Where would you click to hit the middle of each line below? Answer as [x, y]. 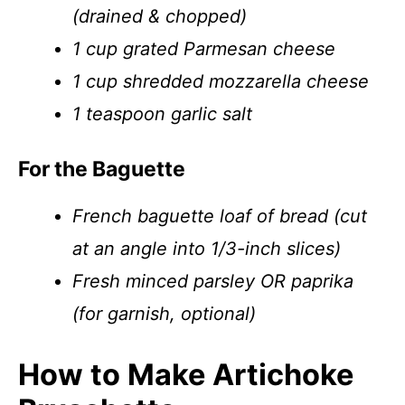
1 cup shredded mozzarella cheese [221, 81]
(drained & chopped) [160, 16]
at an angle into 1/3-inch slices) [207, 249]
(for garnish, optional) [164, 314]
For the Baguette [102, 169]
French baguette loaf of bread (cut [220, 216]
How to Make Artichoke [186, 375]
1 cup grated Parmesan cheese [204, 49]
